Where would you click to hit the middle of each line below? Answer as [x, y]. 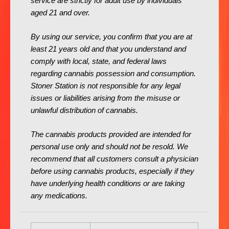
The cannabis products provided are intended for [111, 135]
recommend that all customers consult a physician [114, 159]
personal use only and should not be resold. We [109, 147]
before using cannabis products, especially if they [112, 171]
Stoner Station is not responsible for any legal [106, 86]
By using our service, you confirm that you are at [111, 37]
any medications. [59, 196]
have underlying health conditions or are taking [108, 184]
